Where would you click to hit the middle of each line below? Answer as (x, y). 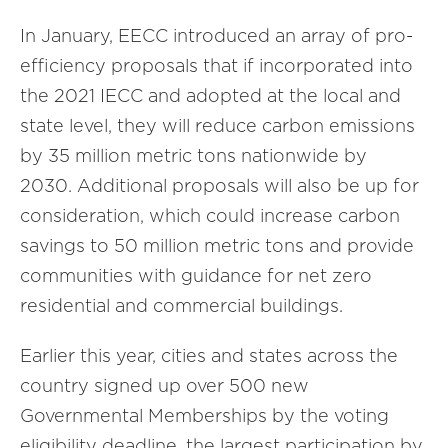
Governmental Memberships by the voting (204, 415)
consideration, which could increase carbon (210, 215)
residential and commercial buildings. (181, 305)
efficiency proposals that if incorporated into (216, 65)
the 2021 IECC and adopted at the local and (210, 95)
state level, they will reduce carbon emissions (217, 125)
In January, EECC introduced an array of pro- (216, 35)
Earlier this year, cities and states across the (209, 355)
